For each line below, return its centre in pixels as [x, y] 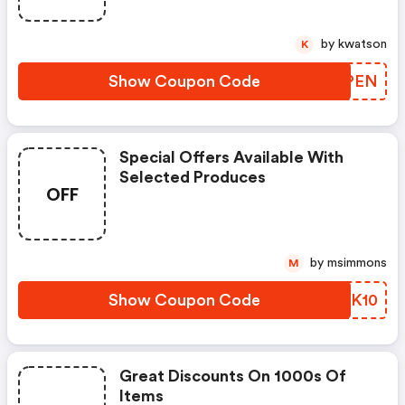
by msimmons [357, 263]
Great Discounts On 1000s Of [233, 376]
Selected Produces [193, 177]
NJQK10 [346, 300]
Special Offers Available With [231, 157]
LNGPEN [343, 81]
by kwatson [363, 44]
